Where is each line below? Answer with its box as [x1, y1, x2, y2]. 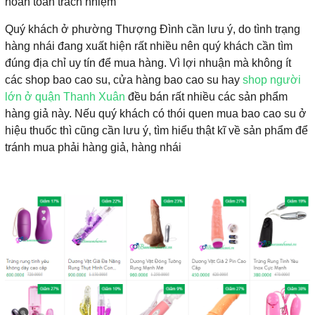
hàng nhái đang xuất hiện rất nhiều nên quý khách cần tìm [5, 39, 292, 52]
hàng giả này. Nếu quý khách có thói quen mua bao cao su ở [5, 107, 307, 120]
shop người [243, 73, 301, 86]
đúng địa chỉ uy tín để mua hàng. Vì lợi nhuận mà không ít [5, 56, 291, 69]
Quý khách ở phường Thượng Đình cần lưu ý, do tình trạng [5, 22, 300, 35]
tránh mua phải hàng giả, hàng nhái [5, 141, 181, 153]
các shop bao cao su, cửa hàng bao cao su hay [5, 73, 243, 86]
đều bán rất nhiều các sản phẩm [125, 90, 288, 103]
